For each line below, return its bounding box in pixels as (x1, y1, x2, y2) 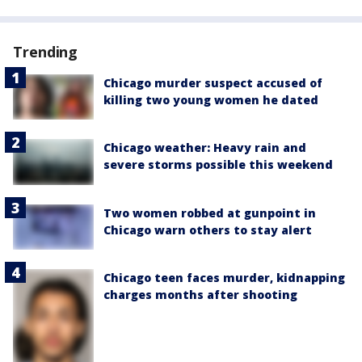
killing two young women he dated (103, 92, 318, 108)
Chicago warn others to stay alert (103, 221, 312, 238)
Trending (13, 42, 78, 62)
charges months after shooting (103, 286, 297, 302)
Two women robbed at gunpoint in (103, 204, 316, 221)
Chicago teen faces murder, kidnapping (103, 269, 345, 285)
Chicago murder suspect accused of (103, 75, 322, 91)
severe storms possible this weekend (103, 157, 333, 173)
